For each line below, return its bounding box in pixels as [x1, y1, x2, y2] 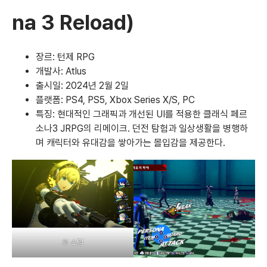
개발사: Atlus [36, 65, 86, 77]
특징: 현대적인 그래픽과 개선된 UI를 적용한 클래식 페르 [36, 108, 247, 120]
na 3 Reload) [12, 10, 134, 35]
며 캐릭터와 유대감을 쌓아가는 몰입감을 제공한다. [36, 136, 225, 148]
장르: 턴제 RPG [36, 51, 95, 63]
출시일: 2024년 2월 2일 [36, 79, 129, 91]
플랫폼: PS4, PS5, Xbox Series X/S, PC [36, 94, 195, 105]
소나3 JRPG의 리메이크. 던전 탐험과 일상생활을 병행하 [36, 122, 248, 134]
